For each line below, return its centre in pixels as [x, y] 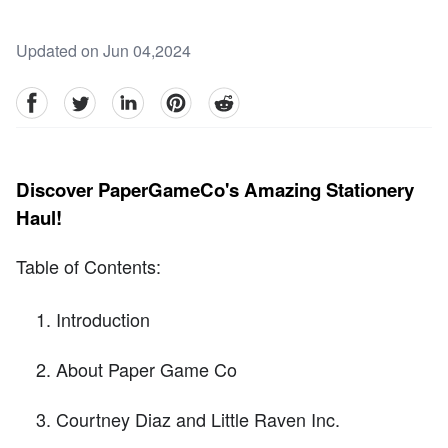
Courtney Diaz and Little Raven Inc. [198, 419]
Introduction [103, 319]
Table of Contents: [88, 265]
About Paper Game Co [146, 369]
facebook [47, 98]
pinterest [189, 98]
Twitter [86, 98]
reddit [227, 98]
